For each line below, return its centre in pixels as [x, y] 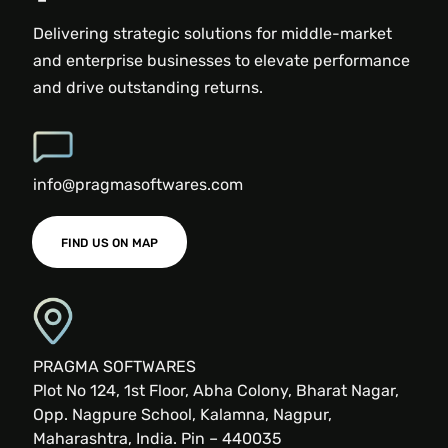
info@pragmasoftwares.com [137, 185]
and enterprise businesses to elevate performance [221, 61]
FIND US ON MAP [109, 242]
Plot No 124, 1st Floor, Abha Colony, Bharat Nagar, [215, 391]
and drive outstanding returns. [147, 88]
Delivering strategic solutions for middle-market [212, 34]
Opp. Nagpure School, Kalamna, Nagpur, [182, 415]
